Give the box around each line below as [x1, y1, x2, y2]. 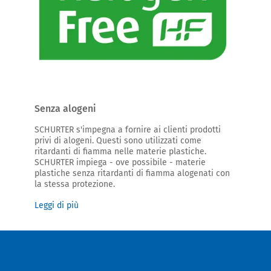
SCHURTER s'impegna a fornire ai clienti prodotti [34, 124, 221, 135]
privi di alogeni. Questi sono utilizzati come [34, 135, 201, 146]
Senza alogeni [34, 102, 96, 114]
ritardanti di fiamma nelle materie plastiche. [34, 146, 206, 157]
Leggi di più [34, 200, 79, 211]
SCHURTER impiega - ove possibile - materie [34, 157, 206, 168]
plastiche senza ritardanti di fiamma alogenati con [34, 168, 230, 178]
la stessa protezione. [34, 178, 115, 189]
